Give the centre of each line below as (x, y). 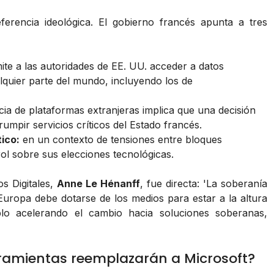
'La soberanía (235, 184)
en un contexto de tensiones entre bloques (121, 140)
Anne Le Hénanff (98, 184)
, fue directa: (171, 184)
